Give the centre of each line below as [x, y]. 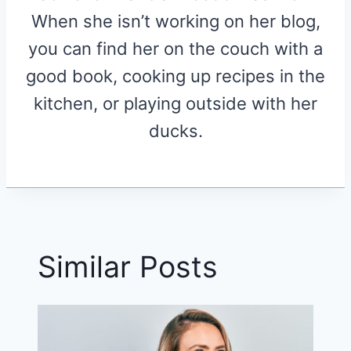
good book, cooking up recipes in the [175, 76]
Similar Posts [128, 266]
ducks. [175, 130]
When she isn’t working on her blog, [175, 21]
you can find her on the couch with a [175, 48]
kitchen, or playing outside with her [175, 103]
